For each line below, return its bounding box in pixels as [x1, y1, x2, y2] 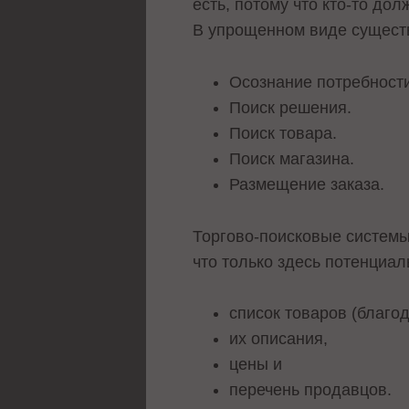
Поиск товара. [229, 123, 338, 142]
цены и [229, 355, 283, 374]
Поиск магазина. [229, 149, 355, 168]
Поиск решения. [229, 98, 352, 117]
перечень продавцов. [229, 381, 393, 400]
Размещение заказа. [229, 174, 385, 194]
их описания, [229, 330, 329, 349]
